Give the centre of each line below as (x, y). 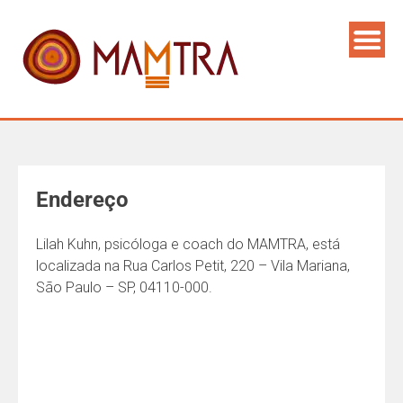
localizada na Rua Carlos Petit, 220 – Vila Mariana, (193, 266)
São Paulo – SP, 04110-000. (124, 287)
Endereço (82, 200)
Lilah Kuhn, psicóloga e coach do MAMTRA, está (188, 244)
